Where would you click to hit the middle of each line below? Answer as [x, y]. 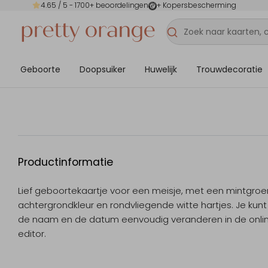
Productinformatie [66, 162]
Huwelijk [161, 69]
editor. [32, 234]
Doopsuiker [103, 69]
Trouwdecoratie [229, 69]
